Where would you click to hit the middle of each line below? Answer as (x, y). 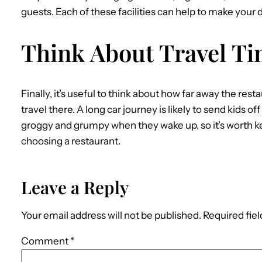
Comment (46, 241)
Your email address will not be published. (111, 216)
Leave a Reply (75, 187)
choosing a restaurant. (71, 141)
